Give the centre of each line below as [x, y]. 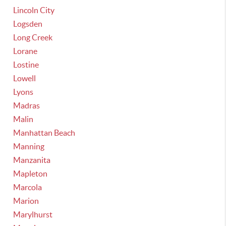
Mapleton [31, 174]
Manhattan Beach [44, 133]
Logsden [28, 24]
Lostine [26, 65]
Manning [29, 146]
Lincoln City [34, 10]
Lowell [25, 78]
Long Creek [33, 37]
